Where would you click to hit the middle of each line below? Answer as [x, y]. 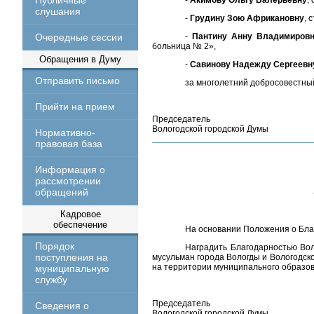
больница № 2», [184, 46]
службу [51, 280]
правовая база [69, 144]
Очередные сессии [79, 37]
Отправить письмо [77, 81]
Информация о [70, 170]
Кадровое [80, 214]
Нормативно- [65, 132]
